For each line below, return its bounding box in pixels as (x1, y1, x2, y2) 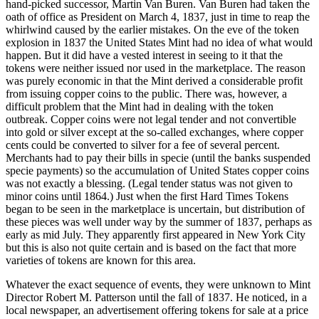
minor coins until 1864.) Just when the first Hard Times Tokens (6, 190, 288, 203)
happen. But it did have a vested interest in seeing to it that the (6, 49, 283, 62)
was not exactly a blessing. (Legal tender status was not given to (6, 177, 293, 190)
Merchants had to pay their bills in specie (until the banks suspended (6, 152, 310, 164)
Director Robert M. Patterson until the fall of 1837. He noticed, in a (6, 291, 307, 304)
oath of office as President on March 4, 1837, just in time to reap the (6, 11, 310, 23)
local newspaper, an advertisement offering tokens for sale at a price (6, 304, 308, 317)
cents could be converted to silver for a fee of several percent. (6, 139, 280, 152)
